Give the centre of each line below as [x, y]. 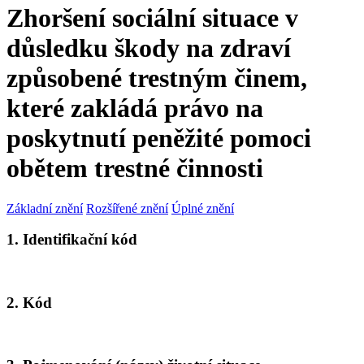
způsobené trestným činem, [157, 78]
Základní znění [45, 208]
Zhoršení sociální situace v [152, 18]
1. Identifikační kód [72, 240]
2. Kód [29, 302]
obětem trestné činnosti [135, 169]
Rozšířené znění [127, 208]
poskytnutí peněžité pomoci [159, 139]
